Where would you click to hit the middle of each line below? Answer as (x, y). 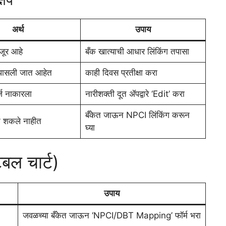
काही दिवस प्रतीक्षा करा (121, 72)
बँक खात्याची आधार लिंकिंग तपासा (137, 51)
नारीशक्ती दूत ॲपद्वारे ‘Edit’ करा (135, 94)
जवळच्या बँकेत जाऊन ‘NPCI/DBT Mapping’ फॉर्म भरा (111, 216)
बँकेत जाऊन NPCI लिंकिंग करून (137, 115)
